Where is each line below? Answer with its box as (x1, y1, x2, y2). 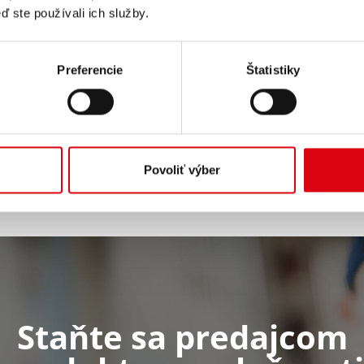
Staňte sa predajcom (16, 314, 348, 359)
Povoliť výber (144, 162, 220, 177)
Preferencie (57, 63, 123, 77)
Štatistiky (246, 63, 300, 77)
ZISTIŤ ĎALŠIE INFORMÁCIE (109, 11, 255, 28)
